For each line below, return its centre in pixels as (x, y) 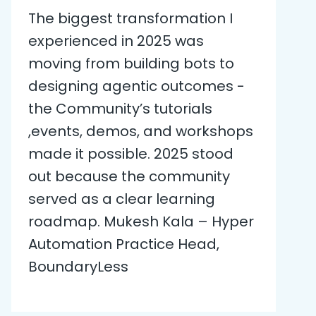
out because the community (129, 176)
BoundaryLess (78, 266)
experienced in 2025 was (116, 41)
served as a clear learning (122, 199)
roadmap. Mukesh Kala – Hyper (141, 221)
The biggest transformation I (130, 18)
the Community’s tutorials (120, 108)
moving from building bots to (131, 63)
